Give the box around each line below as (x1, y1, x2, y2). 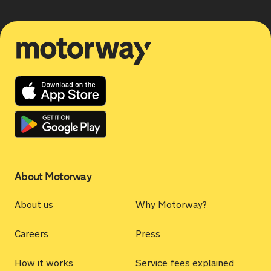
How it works (15, 257, 73, 269)
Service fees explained (135, 257, 234, 269)
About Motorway (15, 170, 91, 183)
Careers (15, 228, 48, 240)
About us (15, 199, 53, 211)
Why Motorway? (135, 199, 207, 211)
